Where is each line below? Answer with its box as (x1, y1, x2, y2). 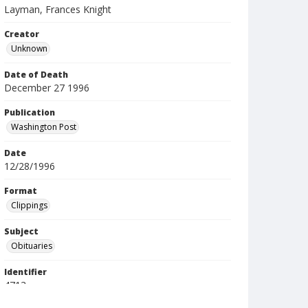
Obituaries (11, 240, 52, 252)
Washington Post (11, 121, 76, 133)
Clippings (11, 199, 47, 211)
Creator (4, 28, 39, 40)
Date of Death (4, 69, 68, 80)
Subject (4, 225, 38, 237)
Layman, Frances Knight (4, 3, 111, 16)
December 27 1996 (4, 81, 89, 94)
